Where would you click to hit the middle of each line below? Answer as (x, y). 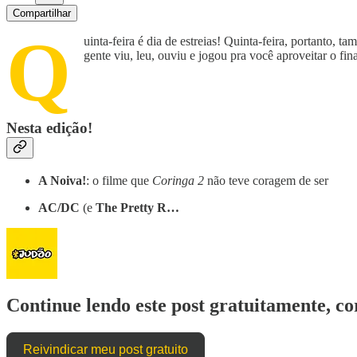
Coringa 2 (178, 181)
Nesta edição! (49, 128)
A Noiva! (62, 181)
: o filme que (119, 181)
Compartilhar (42, 13)
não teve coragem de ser (266, 181)
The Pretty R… (137, 208)
